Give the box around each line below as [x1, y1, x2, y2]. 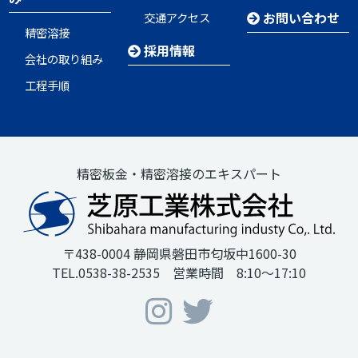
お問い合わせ [260, 7, 340, 27]
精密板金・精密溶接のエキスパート [77, 163, 281, 183]
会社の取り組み [25, 50, 104, 67]
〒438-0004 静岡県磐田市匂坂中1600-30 [62, 244, 296, 264]
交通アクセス [144, 8, 211, 26]
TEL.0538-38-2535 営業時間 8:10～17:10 [52, 263, 306, 283]
